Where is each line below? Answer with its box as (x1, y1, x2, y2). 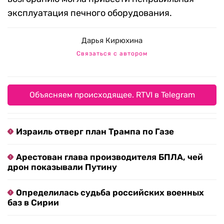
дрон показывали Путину (7, 162, 117, 172)
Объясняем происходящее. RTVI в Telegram (29, 90, 195, 100)
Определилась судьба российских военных (16, 187, 204, 198)
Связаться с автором (76, 50, 147, 57)
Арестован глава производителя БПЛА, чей (16, 152, 203, 162)
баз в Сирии (7, 197, 59, 208)
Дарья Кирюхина (81, 36, 142, 45)
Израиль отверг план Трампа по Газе (16, 126, 174, 137)
